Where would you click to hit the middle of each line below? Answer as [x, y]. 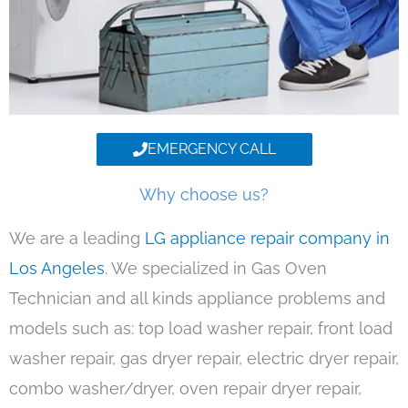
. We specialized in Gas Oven [216, 269]
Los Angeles [57, 269]
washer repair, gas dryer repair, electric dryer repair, [204, 359]
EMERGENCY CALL [211, 149]
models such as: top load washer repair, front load [201, 329]
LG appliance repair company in [267, 239]
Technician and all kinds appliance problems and [197, 299]
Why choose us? [204, 195]
